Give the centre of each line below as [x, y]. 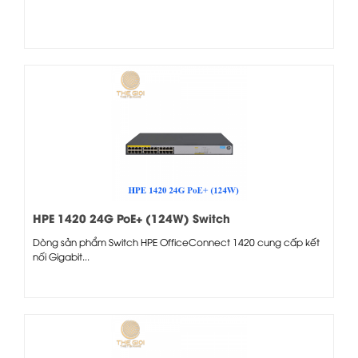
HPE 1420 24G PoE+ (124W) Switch [131, 217]
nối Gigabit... [61, 256]
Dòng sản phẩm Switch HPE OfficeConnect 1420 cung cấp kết [176, 241]
